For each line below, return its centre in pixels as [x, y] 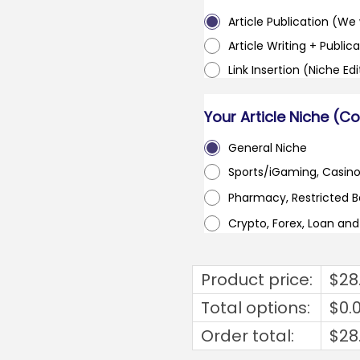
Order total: [247, 336]
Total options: [256, 308]
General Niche [268, 148]
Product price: [257, 280]
